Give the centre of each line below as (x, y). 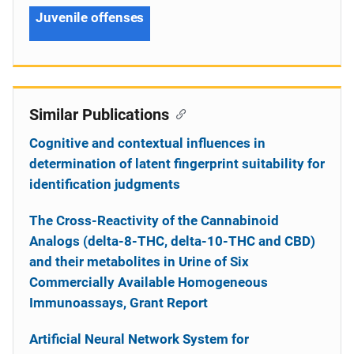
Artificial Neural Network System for (139, 339)
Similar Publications (99, 115)
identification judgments (105, 184)
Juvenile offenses (90, 17)
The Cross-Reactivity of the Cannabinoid (154, 220)
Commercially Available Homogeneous (149, 282)
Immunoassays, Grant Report (119, 303)
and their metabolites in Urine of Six (139, 262)
